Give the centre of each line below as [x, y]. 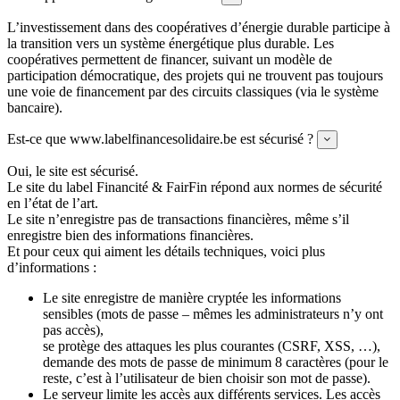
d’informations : [52, 267]
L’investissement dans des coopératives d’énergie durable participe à [199, 27]
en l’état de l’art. [53, 203]
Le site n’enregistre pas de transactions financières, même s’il [178, 219]
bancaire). [35, 107]
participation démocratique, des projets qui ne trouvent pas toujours [195, 75]
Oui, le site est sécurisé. [73, 171]
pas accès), [73, 329]
